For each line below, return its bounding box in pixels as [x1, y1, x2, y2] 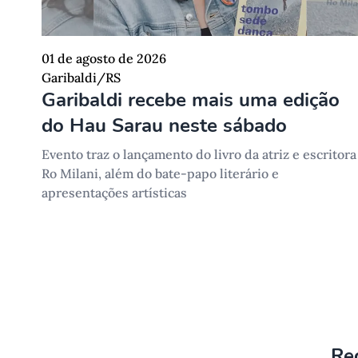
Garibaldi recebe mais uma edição [42, 87, 340, 113]
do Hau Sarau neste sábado [42, 113, 287, 139]
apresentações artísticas [42, 185, 187, 201]
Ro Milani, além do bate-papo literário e [42, 165, 279, 182]
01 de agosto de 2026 [42, 50, 166, 67]
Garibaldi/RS [42, 70, 121, 86]
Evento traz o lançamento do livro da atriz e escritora [42, 146, 356, 163]
